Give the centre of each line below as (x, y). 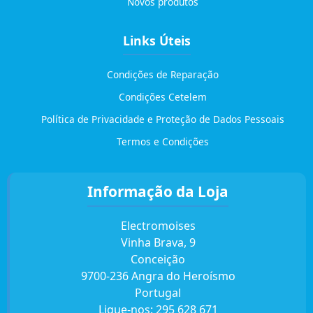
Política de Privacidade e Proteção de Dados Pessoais (163, 119)
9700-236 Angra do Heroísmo (158, 276)
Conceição (158, 259)
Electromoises (158, 225)
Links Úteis (156, 40)
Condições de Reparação (163, 74)
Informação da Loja (158, 191)
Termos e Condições (163, 141)
